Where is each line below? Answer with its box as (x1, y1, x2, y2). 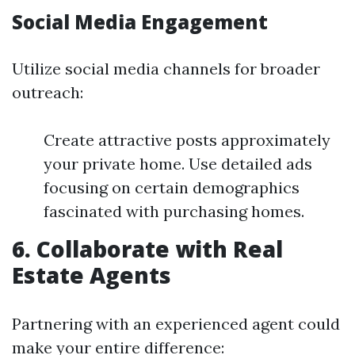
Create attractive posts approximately (44, 130, 330, 151)
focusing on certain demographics (44, 177, 300, 198)
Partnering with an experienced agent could (12, 314, 340, 334)
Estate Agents (12, 260, 171, 291)
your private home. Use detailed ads (44, 154, 312, 174)
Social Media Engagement (12, 9, 268, 36)
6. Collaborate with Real (12, 234, 283, 265)
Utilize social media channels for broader (12, 59, 320, 79)
